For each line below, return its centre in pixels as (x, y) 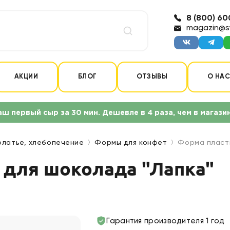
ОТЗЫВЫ (152, 77)
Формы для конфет (131, 143)
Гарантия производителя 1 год (166, 221)
